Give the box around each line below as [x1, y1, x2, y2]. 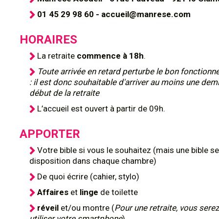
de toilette [100, 187, 138, 197]
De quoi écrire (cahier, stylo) [37, 172, 139, 181]
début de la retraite [29, 88, 99, 98]
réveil [37, 203, 61, 213]
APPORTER [20, 127, 80, 141]
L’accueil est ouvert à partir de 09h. [37, 104, 165, 113]
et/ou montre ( [61, 203, 114, 213]
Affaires [37, 187, 70, 197]
